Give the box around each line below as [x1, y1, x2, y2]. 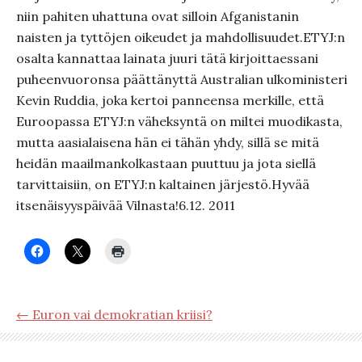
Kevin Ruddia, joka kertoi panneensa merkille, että [16, 92, 324, 108]
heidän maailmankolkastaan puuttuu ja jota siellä [16, 155, 316, 171]
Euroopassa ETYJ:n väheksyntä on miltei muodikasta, [16, 113, 343, 129]
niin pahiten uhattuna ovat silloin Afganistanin [16, 8, 299, 24]
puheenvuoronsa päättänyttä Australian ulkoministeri [16, 71, 347, 87]
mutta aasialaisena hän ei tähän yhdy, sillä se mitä [16, 134, 319, 150]
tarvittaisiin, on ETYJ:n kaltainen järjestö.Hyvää [16, 176, 309, 192]
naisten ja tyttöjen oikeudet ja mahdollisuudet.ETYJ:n [16, 29, 345, 45]
